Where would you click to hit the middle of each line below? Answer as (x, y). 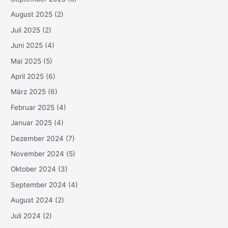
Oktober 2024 (34, 169)
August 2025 (32, 15)
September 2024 (39, 184)
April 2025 (27, 76)
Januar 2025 (32, 123)
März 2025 (28, 92)
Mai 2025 (26, 61)
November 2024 (38, 154)
